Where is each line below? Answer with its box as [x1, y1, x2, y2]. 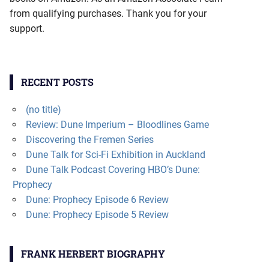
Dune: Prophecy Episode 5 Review [25, 208, 169, 220]
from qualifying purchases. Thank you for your [10, 7, 207, 19]
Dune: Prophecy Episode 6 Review [25, 193, 169, 205]
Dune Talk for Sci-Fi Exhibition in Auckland [25, 148, 205, 160]
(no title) [25, 103, 61, 115]
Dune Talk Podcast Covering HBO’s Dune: [25, 163, 200, 175]
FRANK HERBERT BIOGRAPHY [20, 247, 165, 260]
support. [10, 22, 44, 34]
